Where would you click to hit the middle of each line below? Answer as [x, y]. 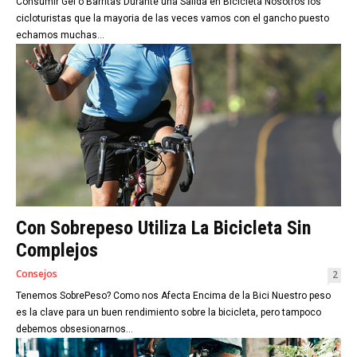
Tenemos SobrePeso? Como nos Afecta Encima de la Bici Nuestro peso [173, 295]
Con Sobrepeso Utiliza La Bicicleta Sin [163, 228]
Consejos [37, 273]
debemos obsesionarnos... [75, 329]
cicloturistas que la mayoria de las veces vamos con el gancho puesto [173, 18]
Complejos [57, 250]
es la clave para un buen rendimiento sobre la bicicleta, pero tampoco [169, 312]
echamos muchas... [60, 35]
